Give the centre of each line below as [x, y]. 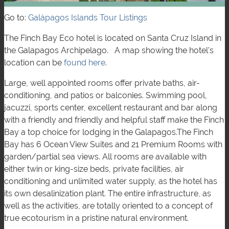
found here [85, 63]
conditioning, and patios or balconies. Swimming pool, [106, 96]
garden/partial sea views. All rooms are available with [105, 157]
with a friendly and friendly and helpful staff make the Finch [114, 120]
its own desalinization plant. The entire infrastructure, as [108, 194]
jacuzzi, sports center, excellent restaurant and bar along [111, 108]
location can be [34, 63]
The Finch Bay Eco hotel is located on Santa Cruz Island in [113, 38]
